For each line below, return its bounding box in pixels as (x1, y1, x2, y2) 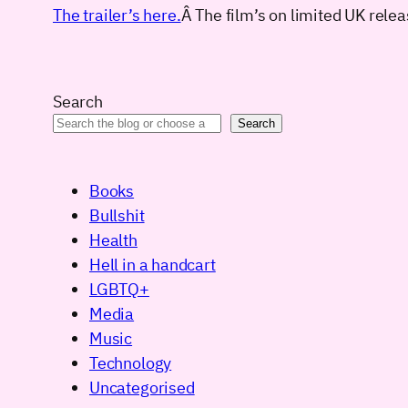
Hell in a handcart (89, 254, 216, 276)
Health (89, 229, 138, 251)
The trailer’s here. (53, 5, 181, 26)
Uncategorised (89, 377, 195, 399)
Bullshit (89, 205, 145, 227)
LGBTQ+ (89, 279, 149, 301)
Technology (89, 352, 172, 374)
